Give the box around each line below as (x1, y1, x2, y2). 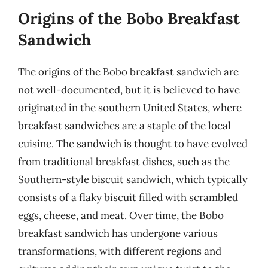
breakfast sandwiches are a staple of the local (18, 118, 231, 132)
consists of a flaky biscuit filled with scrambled (18, 190, 238, 204)
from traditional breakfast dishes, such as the (18, 154, 230, 168)
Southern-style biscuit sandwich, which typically (18, 172, 248, 186)
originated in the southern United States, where (18, 100, 242, 114)
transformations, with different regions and (18, 244, 221, 258)
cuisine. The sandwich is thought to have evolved (18, 136, 248, 150)
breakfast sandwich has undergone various (18, 226, 218, 240)
